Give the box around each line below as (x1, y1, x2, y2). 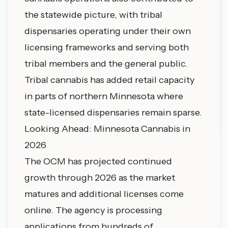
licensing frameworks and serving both (24, 42, 189, 53)
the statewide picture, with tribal (24, 9, 162, 20)
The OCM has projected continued (24, 156, 172, 167)
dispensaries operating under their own (24, 25, 191, 37)
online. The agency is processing (24, 205, 162, 216)
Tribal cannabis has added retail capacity (24, 74, 194, 85)
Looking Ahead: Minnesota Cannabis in (24, 123, 190, 134)
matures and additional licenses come (24, 188, 184, 199)
